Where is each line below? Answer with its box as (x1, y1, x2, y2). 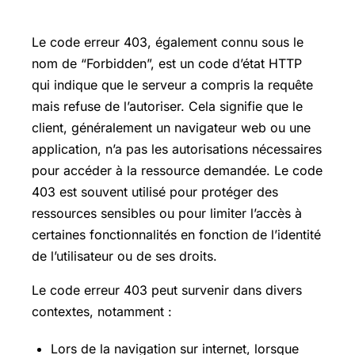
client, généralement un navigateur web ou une (32, 120, 311, 136)
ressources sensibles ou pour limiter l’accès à (32, 205, 302, 222)
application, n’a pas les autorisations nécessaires (32, 141, 322, 158)
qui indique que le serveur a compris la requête (32, 77, 313, 94)
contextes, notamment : (32, 303, 172, 320)
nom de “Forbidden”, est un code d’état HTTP (32, 55, 302, 72)
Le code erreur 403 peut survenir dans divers (32, 282, 302, 299)
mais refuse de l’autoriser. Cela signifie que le (32, 98, 303, 115)
